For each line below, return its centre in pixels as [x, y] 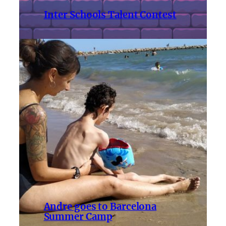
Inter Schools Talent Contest [110, 15]
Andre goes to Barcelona [100, 207]
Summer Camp [78, 217]
